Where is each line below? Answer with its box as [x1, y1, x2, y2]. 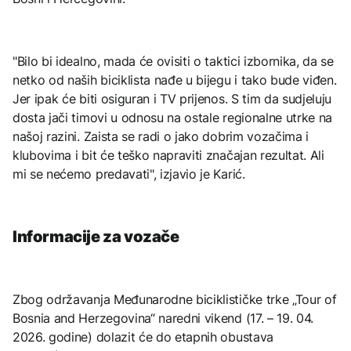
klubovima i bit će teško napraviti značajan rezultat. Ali [13, 147, 324, 163]
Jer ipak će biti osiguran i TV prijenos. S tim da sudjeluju [13, 90, 332, 107]
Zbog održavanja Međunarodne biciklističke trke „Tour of [13, 291, 337, 308]
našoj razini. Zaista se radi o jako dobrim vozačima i [13, 128, 309, 144]
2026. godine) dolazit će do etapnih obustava [13, 329, 273, 346]
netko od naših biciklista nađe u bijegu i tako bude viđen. [13, 71, 337, 88]
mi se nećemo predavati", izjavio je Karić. [13, 165, 245, 182]
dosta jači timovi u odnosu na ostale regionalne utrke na [13, 109, 333, 125]
